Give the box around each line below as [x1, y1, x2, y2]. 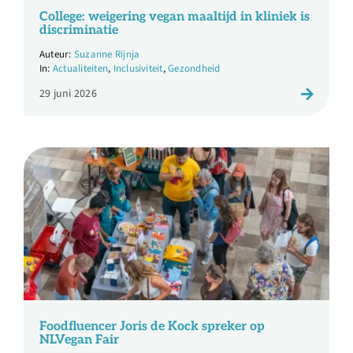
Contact [17, 104, 58, 121]
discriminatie [39, 23, 118, 39]
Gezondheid [168, 61, 221, 76]
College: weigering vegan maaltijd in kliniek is [39, 9, 310, 25]
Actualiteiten [52, 61, 109, 76]
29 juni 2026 [39, 86, 97, 102]
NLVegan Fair [39, 333, 119, 348]
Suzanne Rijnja [73, 47, 140, 62]
